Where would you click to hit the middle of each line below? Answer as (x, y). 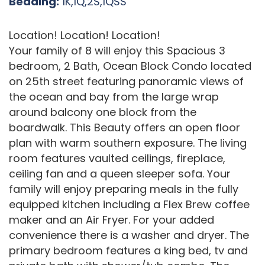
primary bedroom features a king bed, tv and (128, 251)
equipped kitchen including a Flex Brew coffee (129, 204)
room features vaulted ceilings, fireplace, (117, 158)
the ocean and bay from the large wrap (114, 97)
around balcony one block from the (103, 112)
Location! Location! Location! (85, 35)
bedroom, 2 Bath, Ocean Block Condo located (130, 66)
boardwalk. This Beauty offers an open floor (125, 127)
